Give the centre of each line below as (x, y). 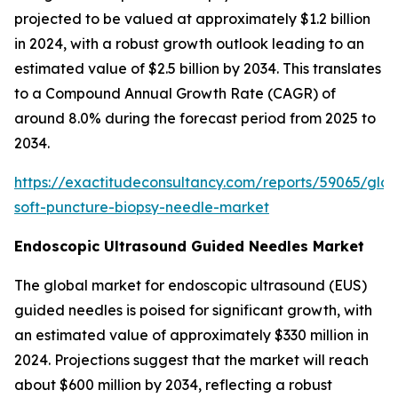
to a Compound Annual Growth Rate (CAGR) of (175, 93)
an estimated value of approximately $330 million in (191, 335)
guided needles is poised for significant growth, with (193, 310)
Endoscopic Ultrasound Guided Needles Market (189, 246)
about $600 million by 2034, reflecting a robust (173, 385)
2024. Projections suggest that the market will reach (191, 360)
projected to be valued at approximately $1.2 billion (192, 19)
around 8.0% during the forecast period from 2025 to (195, 118)
